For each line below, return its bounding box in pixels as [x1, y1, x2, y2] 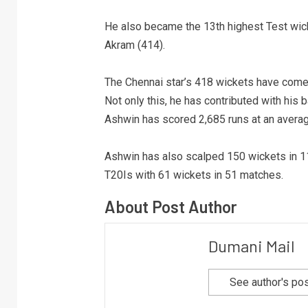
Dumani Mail [208, 236, 295, 256]
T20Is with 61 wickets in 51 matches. [104, 168, 283, 181]
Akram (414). [104, 38, 165, 52]
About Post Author [104, 197, 237, 217]
